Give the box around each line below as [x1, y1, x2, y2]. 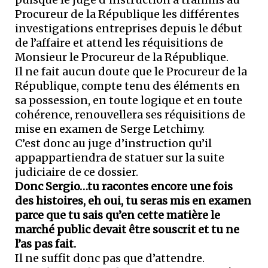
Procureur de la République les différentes [15, 7, 239, 22]
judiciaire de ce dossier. [15, 165, 138, 179]
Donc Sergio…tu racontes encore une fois [15, 179, 233, 194]
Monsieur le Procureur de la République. [15, 50, 229, 65]
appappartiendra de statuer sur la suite [15, 151, 224, 165]
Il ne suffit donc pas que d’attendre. [15, 251, 205, 266]
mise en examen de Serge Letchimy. [15, 122, 205, 136]
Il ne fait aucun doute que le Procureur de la [15, 65, 247, 79]
